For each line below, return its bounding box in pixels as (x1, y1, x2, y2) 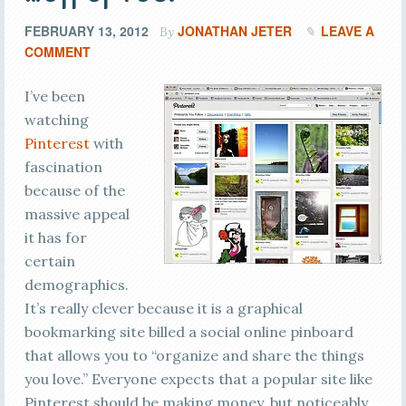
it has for (24, 228, 87, 246)
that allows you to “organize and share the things (24, 346, 364, 364)
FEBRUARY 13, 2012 (24, 22, 149, 40)
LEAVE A (320, 22, 374, 40)
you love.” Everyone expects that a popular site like (24, 370, 372, 388)
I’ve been (24, 87, 85, 105)
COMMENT (24, 43, 91, 61)
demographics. (24, 275, 129, 294)
